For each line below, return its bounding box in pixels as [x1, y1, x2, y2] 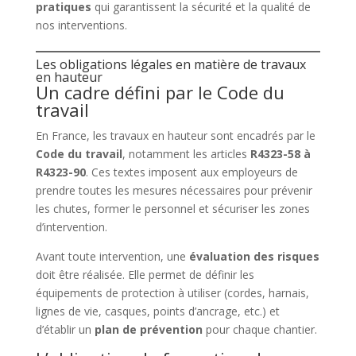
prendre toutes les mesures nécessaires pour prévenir [35, 182, 312, 198]
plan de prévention [94, 321, 203, 337]
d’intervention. [35, 219, 107, 234]
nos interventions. [35, 17, 127, 33]
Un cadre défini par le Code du [35, 79, 284, 104]
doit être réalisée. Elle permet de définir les [35, 266, 254, 282]
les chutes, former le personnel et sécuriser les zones [35, 200, 310, 216]
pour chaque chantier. [202, 321, 317, 337]
